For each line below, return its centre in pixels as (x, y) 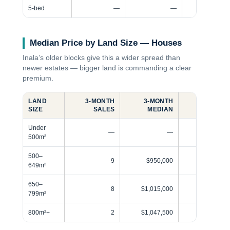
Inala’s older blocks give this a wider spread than (102, 58)
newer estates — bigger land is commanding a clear (107, 68)
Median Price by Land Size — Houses (106, 43)
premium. (38, 79)
